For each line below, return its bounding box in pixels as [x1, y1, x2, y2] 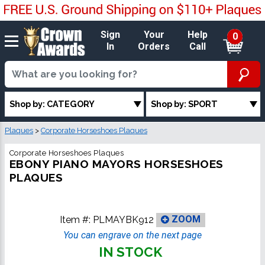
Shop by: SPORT [151, 99, 218, 109]
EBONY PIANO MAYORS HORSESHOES [9, 157, 224, 170]
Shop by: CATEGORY [9, 99, 95, 109]
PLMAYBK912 [93, 214, 154, 225]
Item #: [60, 214, 93, 225]
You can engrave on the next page [63, 229, 202, 241]
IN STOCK [98, 244, 162, 260]
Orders [138, 41, 170, 53]
